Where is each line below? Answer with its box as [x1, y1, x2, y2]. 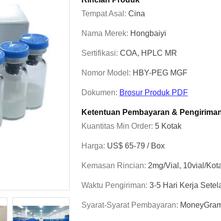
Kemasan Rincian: [81, 161, 148, 170]
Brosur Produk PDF [119, 88, 188, 97]
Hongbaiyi [130, 29, 166, 37]
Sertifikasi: [81, 49, 120, 57]
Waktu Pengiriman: [81, 181, 149, 189]
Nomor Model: [81, 69, 133, 77]
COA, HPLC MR [120, 49, 177, 57]
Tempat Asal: [81, 9, 128, 18]
